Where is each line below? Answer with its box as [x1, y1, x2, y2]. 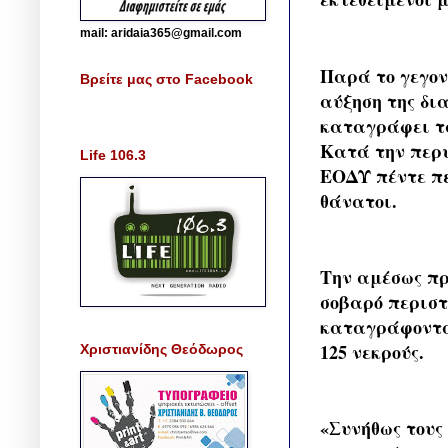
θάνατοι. [320, 187, 397, 214]
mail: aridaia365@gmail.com [80, 25, 242, 40]
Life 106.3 [80, 146, 146, 163]
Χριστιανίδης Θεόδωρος [80, 340, 243, 357]
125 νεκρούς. [320, 339, 424, 366]
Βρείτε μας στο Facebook [80, 70, 253, 87]
